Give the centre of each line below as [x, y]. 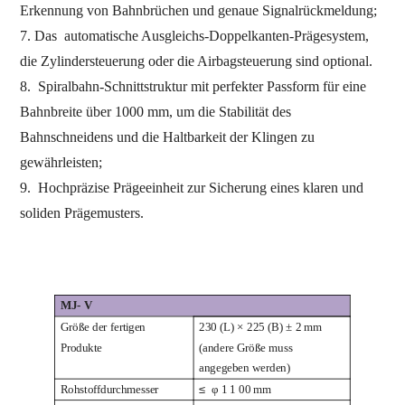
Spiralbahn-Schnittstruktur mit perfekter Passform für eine [202, 87]
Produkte [81, 348]
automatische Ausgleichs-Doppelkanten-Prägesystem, [217, 36]
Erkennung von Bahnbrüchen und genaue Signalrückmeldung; [199, 11]
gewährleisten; [61, 163]
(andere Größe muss [246, 348]
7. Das [42, 36]
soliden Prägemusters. [82, 213]
